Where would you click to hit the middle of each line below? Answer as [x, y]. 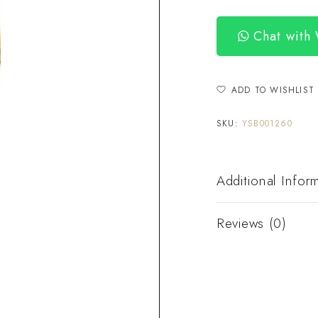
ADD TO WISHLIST [273, 90]
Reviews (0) [252, 223]
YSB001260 [267, 123]
